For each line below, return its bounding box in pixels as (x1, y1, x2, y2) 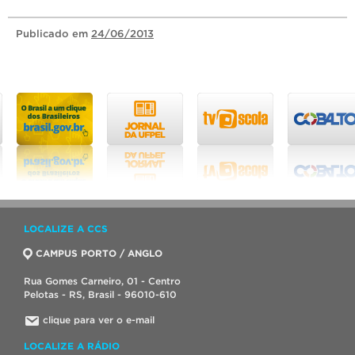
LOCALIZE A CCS (24, 223, 108, 234)
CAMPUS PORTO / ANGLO (36, 247, 162, 258)
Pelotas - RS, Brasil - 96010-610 (24, 288, 177, 300)
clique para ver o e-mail (43, 314, 155, 325)
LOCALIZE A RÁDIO (24, 340, 120, 351)
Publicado (16, 27, 72, 40)
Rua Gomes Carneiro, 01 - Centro (24, 275, 181, 286)
